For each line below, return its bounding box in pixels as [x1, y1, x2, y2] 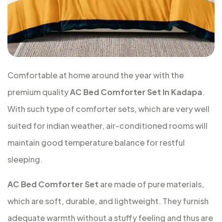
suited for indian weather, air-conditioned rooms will [7, 120, 208, 131]
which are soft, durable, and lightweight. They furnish [7, 196, 209, 206]
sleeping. [7, 154, 43, 165]
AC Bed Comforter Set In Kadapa [70, 87, 202, 97]
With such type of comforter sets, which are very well [7, 104, 210, 114]
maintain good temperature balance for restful [7, 137, 185, 148]
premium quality [7, 87, 70, 97]
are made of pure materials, [99, 179, 204, 189]
